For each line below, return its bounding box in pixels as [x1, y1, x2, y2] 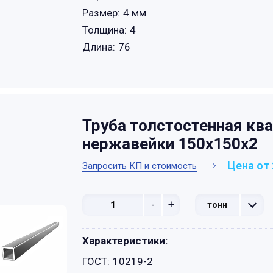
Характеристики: [82, 235, 168, 247]
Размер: [82, 7, 120, 19]
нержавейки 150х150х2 [82, 135, 258, 153]
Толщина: [82, 24, 127, 36]
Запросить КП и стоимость [82, 160, 197, 171]
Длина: [82, 41, 115, 53]
